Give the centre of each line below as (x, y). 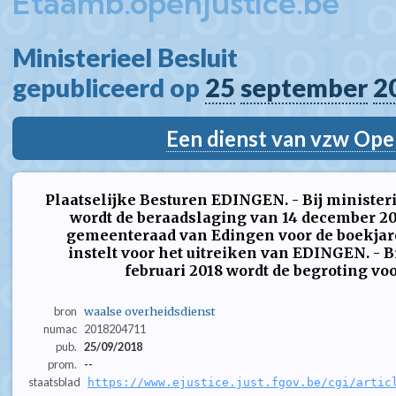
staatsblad (54, 382)
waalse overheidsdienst (149, 312)
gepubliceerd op (109, 88)
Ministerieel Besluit (130, 57)
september (304, 88)
